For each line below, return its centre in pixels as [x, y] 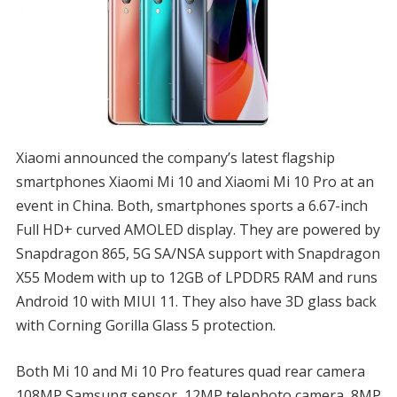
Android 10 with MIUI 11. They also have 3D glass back [196, 301]
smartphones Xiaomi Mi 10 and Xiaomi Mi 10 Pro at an [195, 181]
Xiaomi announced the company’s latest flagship [175, 157]
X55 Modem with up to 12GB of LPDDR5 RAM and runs [196, 277]
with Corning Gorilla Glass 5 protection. [145, 325]
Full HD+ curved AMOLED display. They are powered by [198, 229]
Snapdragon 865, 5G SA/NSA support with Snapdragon [198, 253]
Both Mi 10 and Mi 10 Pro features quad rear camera [190, 371]
